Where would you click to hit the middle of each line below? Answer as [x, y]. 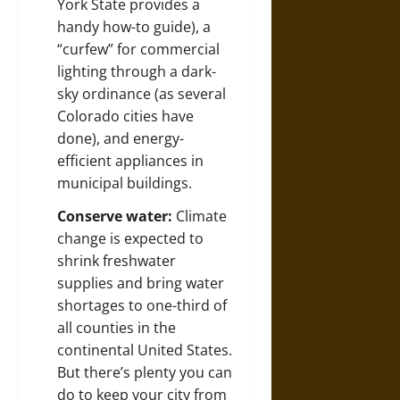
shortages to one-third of [142, 305]
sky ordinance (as [117, 94]
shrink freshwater [117, 261]
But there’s [96, 372]
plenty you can [183, 372]
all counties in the [117, 328]
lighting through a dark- [137, 71]
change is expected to [130, 238]
